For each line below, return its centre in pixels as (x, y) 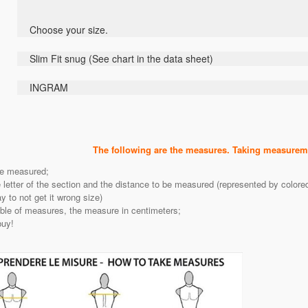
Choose (46, 30)
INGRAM (50, 88)
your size (86, 30)
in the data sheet (173, 59)
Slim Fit (46, 59)
